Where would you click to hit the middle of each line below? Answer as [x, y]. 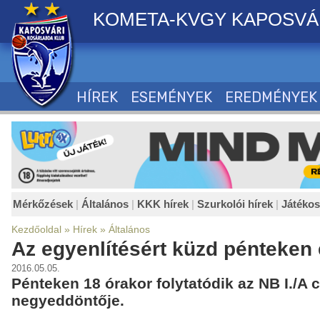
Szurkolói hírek [235, 204]
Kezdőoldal [36, 230]
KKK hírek [163, 204]
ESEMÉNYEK [171, 97]
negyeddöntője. [68, 301]
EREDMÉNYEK [271, 97]
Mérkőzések [43, 204]
